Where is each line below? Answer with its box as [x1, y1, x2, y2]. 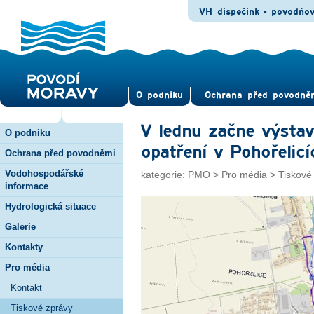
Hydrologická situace [5, 200, 96, 212]
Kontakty [5, 241, 43, 252]
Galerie [5, 221, 36, 232]
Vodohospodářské [5, 168, 83, 179]
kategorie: [141, 168, 188, 180]
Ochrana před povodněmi [5, 147, 116, 158]
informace [5, 180, 48, 191]
